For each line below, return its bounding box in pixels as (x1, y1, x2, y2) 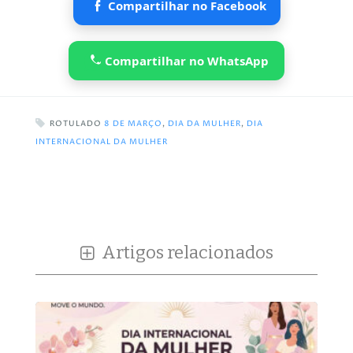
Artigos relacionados (98, 241, 273, 263)
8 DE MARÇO (103, 118, 162, 129)
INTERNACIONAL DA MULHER (35, 136, 168, 147)
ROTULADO (49, 118, 104, 129)
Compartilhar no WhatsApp (105, 53, 269, 69)
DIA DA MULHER (167, 118, 241, 129)
